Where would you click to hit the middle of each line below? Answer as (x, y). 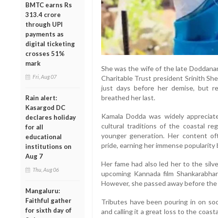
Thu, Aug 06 (46, 169)
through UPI (44, 24)
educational (44, 136)
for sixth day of (48, 210)
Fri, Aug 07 (45, 76)
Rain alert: (41, 98)
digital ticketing (50, 44)
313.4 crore (43, 14)
